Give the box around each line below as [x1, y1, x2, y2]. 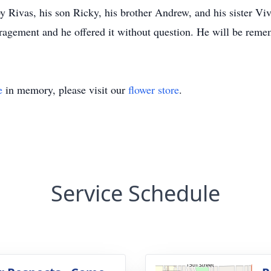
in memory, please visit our [2, 82, 128, 97]
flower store [128, 82, 179, 97]
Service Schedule [51, 178, 220, 208]
